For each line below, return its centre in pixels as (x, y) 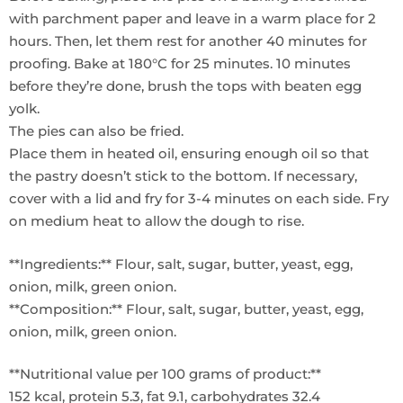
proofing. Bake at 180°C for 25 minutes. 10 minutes (180, 64)
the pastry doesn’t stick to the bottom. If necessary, (183, 176)
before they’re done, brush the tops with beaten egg (185, 86)
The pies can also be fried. (96, 131)
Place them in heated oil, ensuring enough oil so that (189, 154)
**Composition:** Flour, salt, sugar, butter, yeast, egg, (186, 309)
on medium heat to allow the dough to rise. (157, 221)
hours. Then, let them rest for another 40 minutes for (188, 41)
